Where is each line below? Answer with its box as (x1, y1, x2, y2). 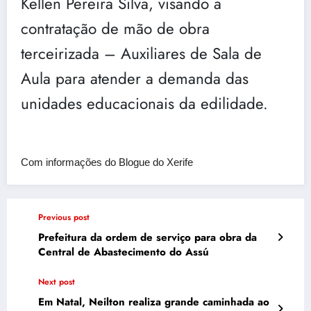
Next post (38, 275, 75, 288)
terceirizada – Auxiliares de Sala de (21, 42, 262, 65)
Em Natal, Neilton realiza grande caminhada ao (38, 294, 269, 310)
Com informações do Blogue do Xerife (21, 155, 193, 168)
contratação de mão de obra (21, 17, 210, 40)
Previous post (38, 210, 90, 224)
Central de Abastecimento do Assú (38, 244, 209, 260)
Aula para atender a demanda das (21, 67, 249, 90)
